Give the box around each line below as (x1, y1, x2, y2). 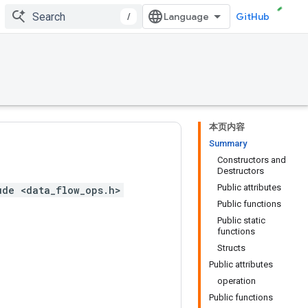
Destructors (217, 166, 264, 176)
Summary (209, 138, 247, 148)
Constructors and (217, 155, 286, 165)
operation (217, 276, 256, 286)
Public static (217, 215, 265, 225)
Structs (217, 243, 245, 253)
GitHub (236, 10, 269, 23)
